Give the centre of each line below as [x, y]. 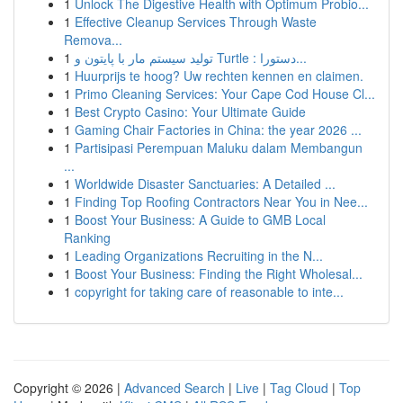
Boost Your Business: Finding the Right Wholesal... [219, 273]
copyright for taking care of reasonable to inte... [209, 291]
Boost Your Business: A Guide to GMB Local [200, 219]
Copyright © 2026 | [69, 388]
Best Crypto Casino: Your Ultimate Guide [190, 112]
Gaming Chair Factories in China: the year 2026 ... [218, 130]
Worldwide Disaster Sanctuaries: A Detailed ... [205, 184]
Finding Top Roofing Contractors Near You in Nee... [221, 201]
